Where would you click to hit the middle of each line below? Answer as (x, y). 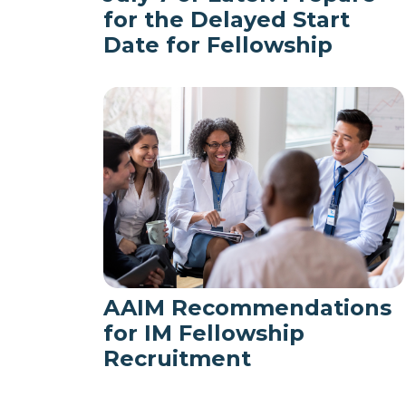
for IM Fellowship (204, 333)
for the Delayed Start (227, 20)
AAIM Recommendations (247, 307)
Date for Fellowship (218, 45)
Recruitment (177, 358)
